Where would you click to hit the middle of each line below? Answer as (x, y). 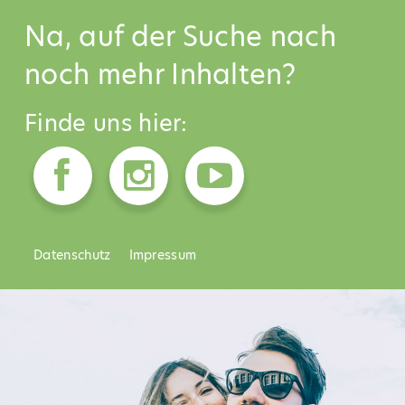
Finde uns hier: (106, 123)
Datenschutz (72, 254)
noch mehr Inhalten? (160, 74)
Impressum (163, 254)
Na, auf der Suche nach (181, 36)
